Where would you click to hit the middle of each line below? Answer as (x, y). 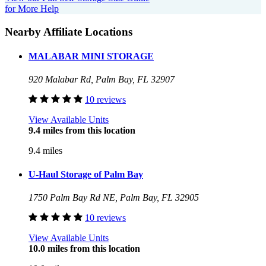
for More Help (32, 9)
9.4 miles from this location (82, 131)
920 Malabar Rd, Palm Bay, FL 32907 (102, 80)
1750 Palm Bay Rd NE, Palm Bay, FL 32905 (114, 197)
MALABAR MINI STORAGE (91, 56)
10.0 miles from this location (84, 248)
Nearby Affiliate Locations (69, 31)
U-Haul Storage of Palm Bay (86, 174)
